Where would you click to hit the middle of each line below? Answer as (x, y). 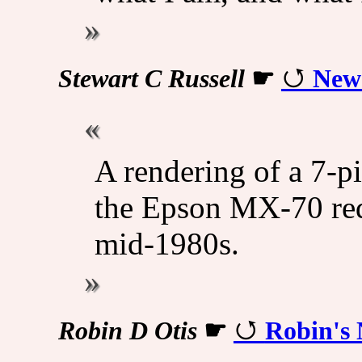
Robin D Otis (127, 331)
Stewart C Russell (151, 79)
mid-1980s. (166, 243)
